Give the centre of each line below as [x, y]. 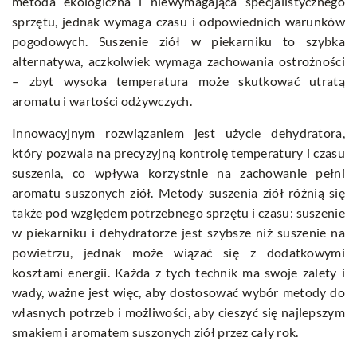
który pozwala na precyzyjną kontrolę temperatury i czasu [178, 153]
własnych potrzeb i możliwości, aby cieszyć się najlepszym [178, 312]
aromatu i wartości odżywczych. [102, 101]
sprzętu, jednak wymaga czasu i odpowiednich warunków [178, 22]
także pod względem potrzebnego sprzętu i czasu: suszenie [178, 213]
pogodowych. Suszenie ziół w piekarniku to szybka [178, 41]
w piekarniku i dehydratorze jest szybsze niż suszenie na [178, 233]
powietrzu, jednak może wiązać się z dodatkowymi [178, 253]
